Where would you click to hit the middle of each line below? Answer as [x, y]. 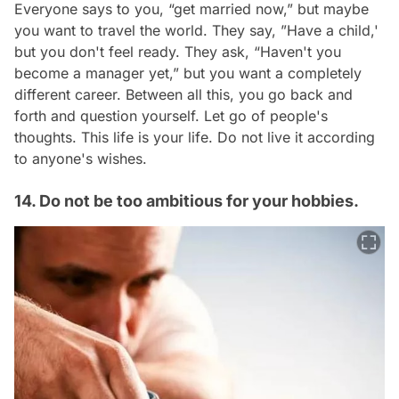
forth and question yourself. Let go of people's [171, 116]
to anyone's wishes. [81, 159]
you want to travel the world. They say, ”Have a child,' [196, 31]
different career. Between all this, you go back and [183, 95]
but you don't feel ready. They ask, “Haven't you [178, 52]
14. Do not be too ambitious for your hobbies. [187, 201]
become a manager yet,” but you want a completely [188, 73]
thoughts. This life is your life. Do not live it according [195, 138]
